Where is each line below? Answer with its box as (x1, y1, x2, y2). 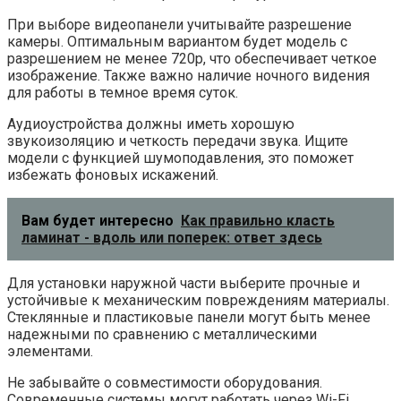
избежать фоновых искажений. (7, 166, 218, 183)
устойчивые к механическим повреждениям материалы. (7, 291, 389, 309)
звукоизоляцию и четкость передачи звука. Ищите (7, 132, 348, 149)
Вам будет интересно (21, 211, 174, 229)
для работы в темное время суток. (7, 83, 238, 101)
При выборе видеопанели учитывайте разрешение (7, 15, 352, 33)
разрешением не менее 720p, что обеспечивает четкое (7, 49, 377, 67)
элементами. (7, 342, 93, 360)
